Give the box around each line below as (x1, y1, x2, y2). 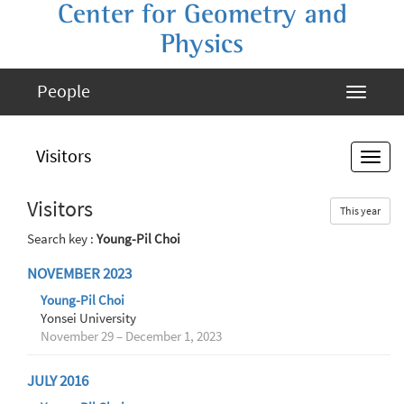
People (37, 79, 90, 102)
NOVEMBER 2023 (27, 264, 132, 283)
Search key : (27, 231, 96, 247)
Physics (161, 30, 243, 59)
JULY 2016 (27, 372, 88, 390)
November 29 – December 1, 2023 (41, 328, 222, 344)
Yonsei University (41, 310, 136, 326)
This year (340, 204, 381, 217)
